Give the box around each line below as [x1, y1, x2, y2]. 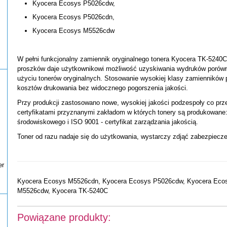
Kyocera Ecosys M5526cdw [32, 27, 115, 34]
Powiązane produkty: [17, 211, 111, 223]
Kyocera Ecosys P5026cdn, [32, 13, 115, 21]
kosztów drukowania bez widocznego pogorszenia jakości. [17, 84, 188, 92]
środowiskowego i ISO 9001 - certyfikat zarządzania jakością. [17, 118, 198, 126]
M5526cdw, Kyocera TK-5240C [17, 186, 108, 195]
